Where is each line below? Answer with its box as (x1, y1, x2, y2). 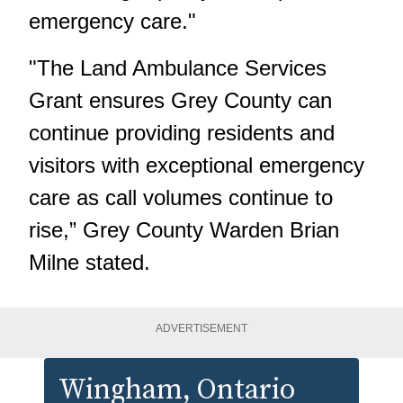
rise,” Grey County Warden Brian (29, 217, 339, 242)
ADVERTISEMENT (156, 321, 247, 335)
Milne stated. (29, 249, 150, 274)
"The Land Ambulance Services (29, 55, 327, 80)
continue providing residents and (29, 120, 335, 145)
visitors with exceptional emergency (29, 152, 364, 177)
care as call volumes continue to (29, 184, 333, 210)
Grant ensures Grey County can (29, 87, 332, 112)
